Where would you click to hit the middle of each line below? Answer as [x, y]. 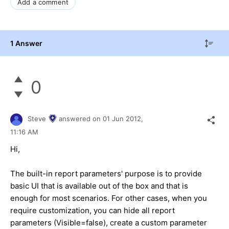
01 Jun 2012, [124, 119]
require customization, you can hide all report [93, 210]
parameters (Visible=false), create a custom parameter [109, 222]
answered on [81, 119]
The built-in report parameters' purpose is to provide [106, 173]
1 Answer [26, 43]
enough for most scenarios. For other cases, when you [109, 198]
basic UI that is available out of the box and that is [99, 186]
